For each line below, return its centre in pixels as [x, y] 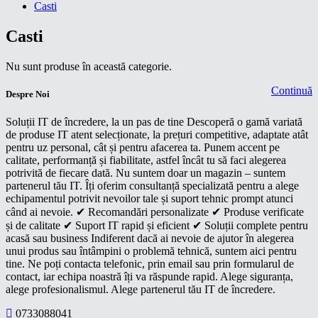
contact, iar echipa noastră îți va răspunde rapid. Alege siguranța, [149, 277]
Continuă [292, 90]
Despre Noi [28, 94]
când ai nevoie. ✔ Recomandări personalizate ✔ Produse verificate [155, 212]
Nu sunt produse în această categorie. [89, 66]
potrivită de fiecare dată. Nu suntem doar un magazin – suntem [146, 173]
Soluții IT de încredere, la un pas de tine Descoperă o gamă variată [154, 122]
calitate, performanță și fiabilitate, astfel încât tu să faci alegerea [146, 160]
